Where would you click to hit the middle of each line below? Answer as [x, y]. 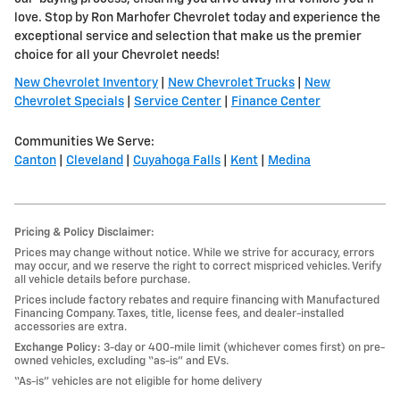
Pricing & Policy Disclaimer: [84, 233]
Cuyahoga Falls [177, 161]
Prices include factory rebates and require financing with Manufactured [197, 301]
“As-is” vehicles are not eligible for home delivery [138, 382]
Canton [35, 161]
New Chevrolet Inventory [86, 83]
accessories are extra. [71, 328]
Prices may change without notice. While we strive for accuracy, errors [194, 254]
